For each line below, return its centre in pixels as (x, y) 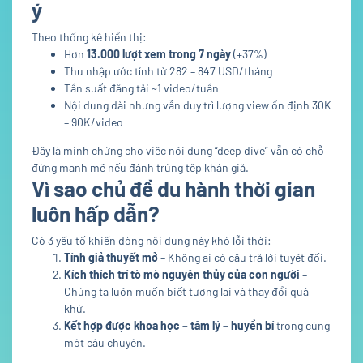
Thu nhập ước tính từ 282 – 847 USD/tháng (168, 71)
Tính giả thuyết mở (111, 258)
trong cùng (302, 326)
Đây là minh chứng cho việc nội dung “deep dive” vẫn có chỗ (178, 151)
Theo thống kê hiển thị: (89, 37)
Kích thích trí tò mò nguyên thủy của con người (182, 275)
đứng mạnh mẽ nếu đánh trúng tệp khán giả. (140, 168)
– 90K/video (94, 122)
